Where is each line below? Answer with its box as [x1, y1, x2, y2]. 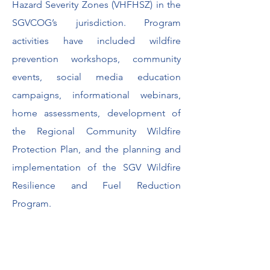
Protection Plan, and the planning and [12, 143, 181, 155]
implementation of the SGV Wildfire [12, 162, 181, 173]
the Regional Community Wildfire [12, 125, 181, 137]
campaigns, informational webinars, [12, 89, 181, 101]
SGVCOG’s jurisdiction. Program [12, 17, 181, 28]
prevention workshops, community [12, 53, 181, 64]
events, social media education [12, 71, 181, 83]
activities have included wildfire [12, 35, 181, 46]
